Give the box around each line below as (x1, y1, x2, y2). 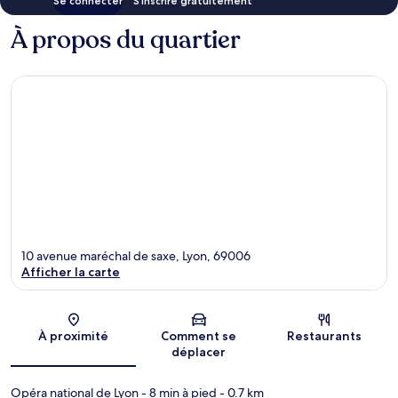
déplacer (171, 343, 227, 360)
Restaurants (287, 327, 362, 344)
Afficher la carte (21, 263, 120, 280)
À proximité (38, 327, 109, 344)
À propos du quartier (11, 23, 241, 58)
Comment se (161, 327, 237, 344)
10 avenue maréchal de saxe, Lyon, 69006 (21, 247, 251, 264)
